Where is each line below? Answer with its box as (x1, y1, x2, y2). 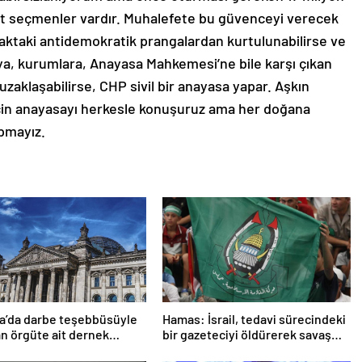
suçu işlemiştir (162, 342, 246, 358)
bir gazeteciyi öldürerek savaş (162, 326, 331, 343)
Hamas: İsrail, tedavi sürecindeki (162, 311, 346, 327)
